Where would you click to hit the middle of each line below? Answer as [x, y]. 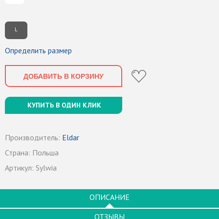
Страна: [18, 153]
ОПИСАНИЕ [109, 197]
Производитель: [33, 137]
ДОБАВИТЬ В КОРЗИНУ [64, 76]
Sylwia [46, 168]
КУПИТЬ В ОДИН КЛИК [64, 105]
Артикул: [19, 168]
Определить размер [38, 50]
